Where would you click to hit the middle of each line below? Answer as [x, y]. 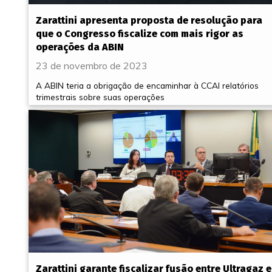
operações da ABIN [80, 47]
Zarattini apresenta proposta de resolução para [149, 21]
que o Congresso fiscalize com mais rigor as [140, 34]
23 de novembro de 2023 [92, 66]
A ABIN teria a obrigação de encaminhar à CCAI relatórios [147, 86]
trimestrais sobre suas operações [100, 97]
